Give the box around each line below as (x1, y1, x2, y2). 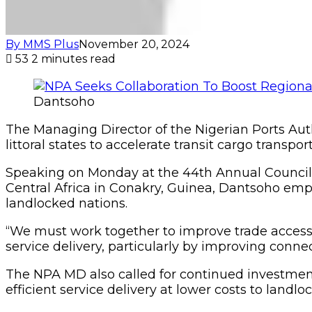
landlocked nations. (6, 195, 127, 211)
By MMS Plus (6, 37, 79, 51)
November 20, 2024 (79, 37, 189, 51)
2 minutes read (31, 52, 116, 65)
